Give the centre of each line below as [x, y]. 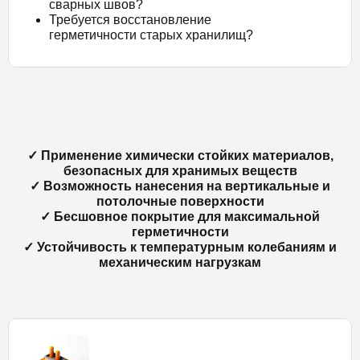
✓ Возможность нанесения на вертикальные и [180, 186]
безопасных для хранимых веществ [180, 171]
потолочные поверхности [180, 201]
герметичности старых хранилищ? [151, 35]
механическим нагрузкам [180, 262]
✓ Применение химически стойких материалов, [180, 155]
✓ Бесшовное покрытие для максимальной [180, 217]
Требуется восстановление [130, 20]
